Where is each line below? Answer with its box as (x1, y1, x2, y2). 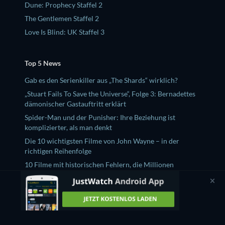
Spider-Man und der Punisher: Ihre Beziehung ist (25, 113, 175, 122)
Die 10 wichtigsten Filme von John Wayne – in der (25, 137, 179, 145)
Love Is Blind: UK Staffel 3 (25, 28, 104, 37)
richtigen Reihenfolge (25, 147, 91, 155)
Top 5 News (25, 59, 61, 67)
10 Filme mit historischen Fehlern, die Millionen (25, 160, 174, 169)
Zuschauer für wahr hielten (25, 170, 109, 179)
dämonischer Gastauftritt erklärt (25, 99, 126, 108)
